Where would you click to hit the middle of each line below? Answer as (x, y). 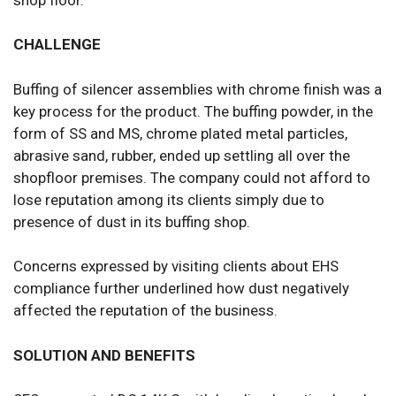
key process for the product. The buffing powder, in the (193, 111)
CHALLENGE (57, 45)
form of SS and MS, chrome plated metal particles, (180, 133)
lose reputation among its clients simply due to (169, 199)
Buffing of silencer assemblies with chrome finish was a (198, 89)
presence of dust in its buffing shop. (132, 221)
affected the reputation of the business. (145, 311)
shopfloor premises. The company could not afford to (192, 177)
